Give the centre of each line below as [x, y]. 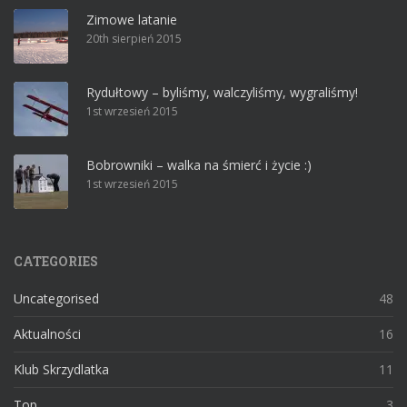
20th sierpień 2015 [134, 39]
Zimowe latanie [132, 20]
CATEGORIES [56, 261]
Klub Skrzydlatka [61, 369]
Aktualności [47, 334]
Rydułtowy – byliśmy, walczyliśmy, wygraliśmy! [222, 92]
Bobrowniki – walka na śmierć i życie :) [199, 165]
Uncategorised [56, 298]
